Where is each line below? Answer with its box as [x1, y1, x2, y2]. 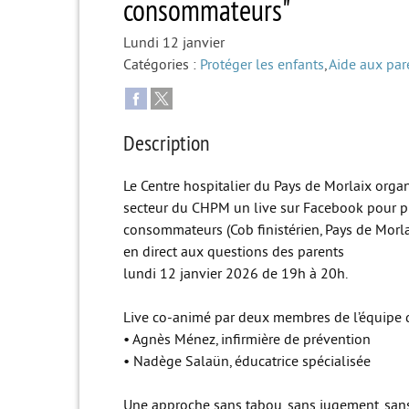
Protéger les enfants [200, 56, 324, 73]
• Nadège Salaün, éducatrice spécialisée [123, 352, 371, 370]
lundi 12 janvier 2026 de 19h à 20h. [123, 265, 348, 282]
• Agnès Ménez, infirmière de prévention [123, 330, 371, 348]
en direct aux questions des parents [123, 243, 344, 260]
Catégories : [123, 56, 196, 73]
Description [123, 128, 210, 156]
